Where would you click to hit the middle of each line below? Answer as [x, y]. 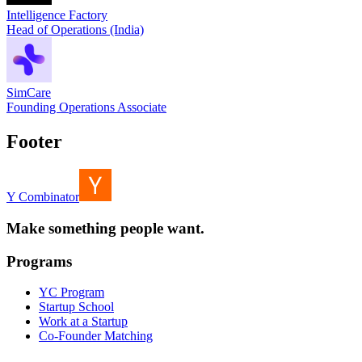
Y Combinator [43, 197]
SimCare [29, 93]
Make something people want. [105, 228]
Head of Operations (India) [75, 30]
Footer [34, 142]
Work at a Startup [83, 322]
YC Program [72, 293]
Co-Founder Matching [96, 336]
